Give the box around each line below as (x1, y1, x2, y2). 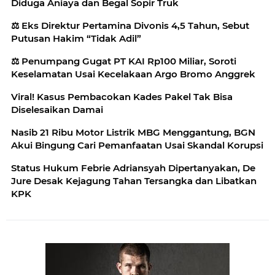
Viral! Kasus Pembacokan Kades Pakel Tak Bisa (11, 91, 233, 103)
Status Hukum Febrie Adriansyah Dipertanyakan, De (11, 162, 255, 174)
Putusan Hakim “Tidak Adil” (11, 33, 141, 44)
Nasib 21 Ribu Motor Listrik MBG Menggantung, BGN (11, 126, 255, 138)
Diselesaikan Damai (11, 104, 103, 115)
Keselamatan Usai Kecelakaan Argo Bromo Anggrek (11, 68, 255, 80)
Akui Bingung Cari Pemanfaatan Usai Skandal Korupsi (11, 139, 263, 151)
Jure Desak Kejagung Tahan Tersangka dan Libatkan (11, 175, 257, 187)
